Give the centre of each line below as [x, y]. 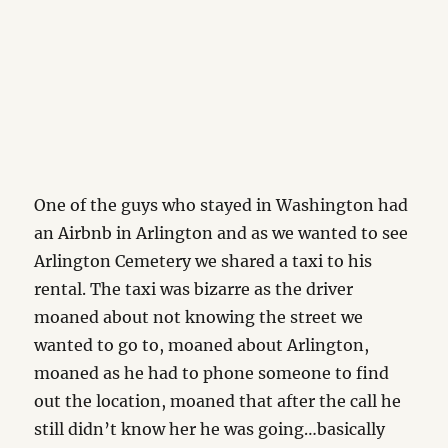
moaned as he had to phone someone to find [212, 373]
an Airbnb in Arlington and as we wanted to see [221, 233]
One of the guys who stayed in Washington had [221, 205]
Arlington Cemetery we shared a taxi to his [203, 261]
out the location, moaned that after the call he [218, 401]
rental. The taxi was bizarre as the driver [194, 289]
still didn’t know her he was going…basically [210, 429]
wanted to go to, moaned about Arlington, [202, 345]
